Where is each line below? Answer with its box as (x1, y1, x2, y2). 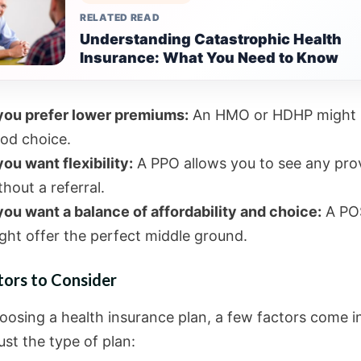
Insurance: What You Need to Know (80, 49, 338, 66)
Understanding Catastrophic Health (80, 31, 342, 48)
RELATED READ (80, 11, 160, 23)
